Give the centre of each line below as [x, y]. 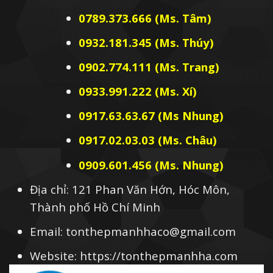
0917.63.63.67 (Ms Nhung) [151, 116]
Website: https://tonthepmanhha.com [134, 255]
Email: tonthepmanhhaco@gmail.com [133, 231]
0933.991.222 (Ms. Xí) [137, 91]
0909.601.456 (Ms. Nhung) [151, 165]
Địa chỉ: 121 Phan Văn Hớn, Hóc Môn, [130, 189]
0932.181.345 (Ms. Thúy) [146, 42]
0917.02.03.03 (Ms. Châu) [147, 140]
